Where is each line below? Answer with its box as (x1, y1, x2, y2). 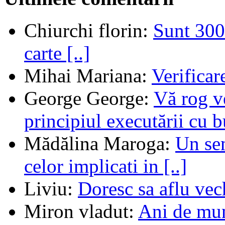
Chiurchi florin (24, 20, 143, 42)
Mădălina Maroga (24, 133, 165, 155)
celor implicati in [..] (24, 155, 187, 177)
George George (24, 87, 144, 109)
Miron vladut (24, 200, 129, 222)
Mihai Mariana (24, 65, 142, 87)
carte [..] (24, 42, 90, 64)
